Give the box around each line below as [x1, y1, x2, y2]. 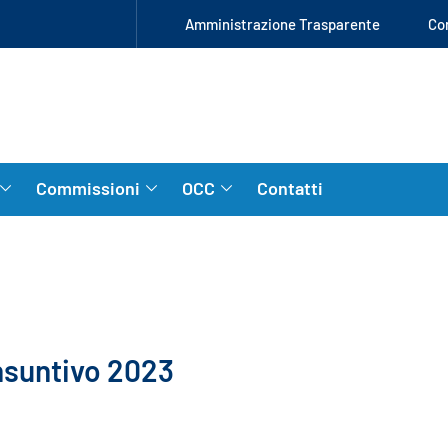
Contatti [257, 176, 323, 199]
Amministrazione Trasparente [185, 15, 380, 33]
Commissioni [36, 176, 140, 199]
